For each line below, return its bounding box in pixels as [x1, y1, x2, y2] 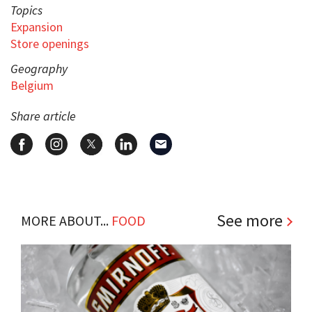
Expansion [10, 18, 63, 35]
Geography [10, 60, 68, 77]
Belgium [10, 77, 54, 93]
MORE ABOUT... [21, 211, 111, 229]
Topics [10, 1, 42, 18]
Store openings [10, 35, 89, 52]
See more [217, 209, 283, 231]
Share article [10, 107, 76, 124]
